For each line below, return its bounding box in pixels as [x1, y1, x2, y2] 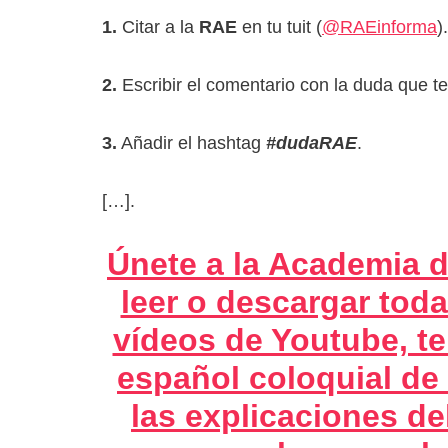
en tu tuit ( [237, 16, 322, 37]
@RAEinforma [322, 16, 437, 37]
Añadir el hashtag [117, 132, 266, 153]
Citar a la [117, 16, 199, 37]
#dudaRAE [266, 132, 357, 153]
